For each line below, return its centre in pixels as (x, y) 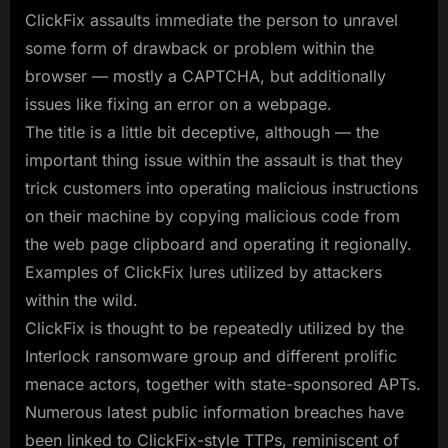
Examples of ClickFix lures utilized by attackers (203, 271)
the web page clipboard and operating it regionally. (218, 243)
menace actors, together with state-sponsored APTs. (223, 383)
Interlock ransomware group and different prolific (211, 355)
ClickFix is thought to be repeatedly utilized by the (214, 327)
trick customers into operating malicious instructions (221, 187)
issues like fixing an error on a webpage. (178, 103)
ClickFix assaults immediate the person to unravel (211, 19)
